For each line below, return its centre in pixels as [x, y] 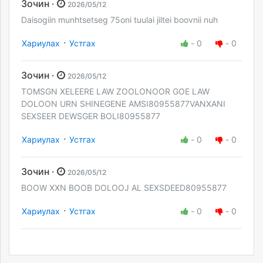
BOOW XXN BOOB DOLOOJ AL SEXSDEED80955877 [124, 188]
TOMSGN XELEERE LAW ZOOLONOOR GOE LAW [115, 91]
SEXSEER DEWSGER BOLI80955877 [91, 116]
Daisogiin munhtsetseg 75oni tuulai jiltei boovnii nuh [121, 19]
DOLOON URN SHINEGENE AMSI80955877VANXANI [123, 103]
